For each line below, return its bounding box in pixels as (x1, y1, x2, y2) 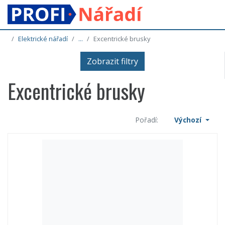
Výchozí (174, 115, 204, 125)
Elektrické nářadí (18, 34, 68, 44)
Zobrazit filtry (86, 56, 138, 67)
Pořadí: (136, 115, 159, 125)
